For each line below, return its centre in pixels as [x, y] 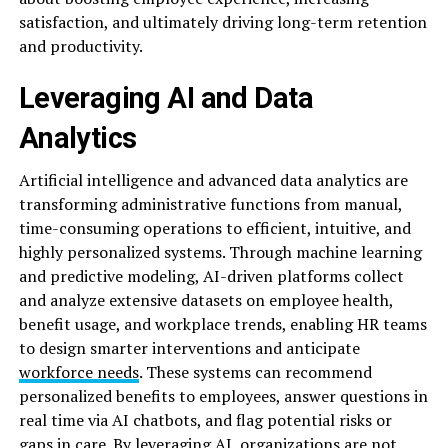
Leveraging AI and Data [165, 97]
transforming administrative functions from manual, [210, 203]
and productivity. [80, 45]
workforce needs [78, 371]
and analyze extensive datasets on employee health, [205, 299]
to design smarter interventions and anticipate [189, 347]
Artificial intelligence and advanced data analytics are [213, 179]
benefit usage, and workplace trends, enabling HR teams [222, 323]
